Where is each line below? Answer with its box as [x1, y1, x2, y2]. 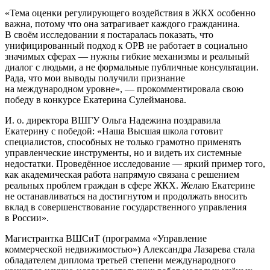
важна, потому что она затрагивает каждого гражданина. [5, 18, 240, 29]
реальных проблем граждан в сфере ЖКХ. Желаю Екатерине [5, 180, 255, 190]
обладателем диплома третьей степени [5, 254, 163, 265]
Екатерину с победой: [5, 125, 97, 136]
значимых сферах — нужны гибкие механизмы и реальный [5, 51, 250, 61]
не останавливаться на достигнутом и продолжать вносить [5, 190, 247, 201]
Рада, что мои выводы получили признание [5, 72, 185, 83]
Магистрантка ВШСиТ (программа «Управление [5, 233, 207, 243]
